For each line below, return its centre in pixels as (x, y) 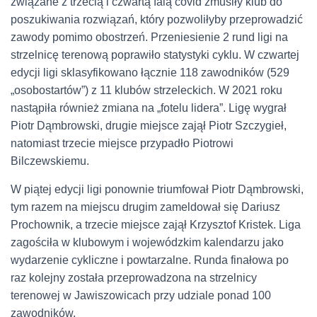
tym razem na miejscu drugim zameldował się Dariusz (145, 207)
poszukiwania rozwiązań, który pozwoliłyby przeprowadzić (157, 20)
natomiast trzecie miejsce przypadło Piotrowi (122, 144)
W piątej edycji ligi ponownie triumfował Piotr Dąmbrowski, (157, 190)
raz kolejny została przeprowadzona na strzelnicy (134, 278)
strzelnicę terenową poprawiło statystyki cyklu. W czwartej (155, 55)
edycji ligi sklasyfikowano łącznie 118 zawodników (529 (150, 73)
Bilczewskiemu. (50, 161)
